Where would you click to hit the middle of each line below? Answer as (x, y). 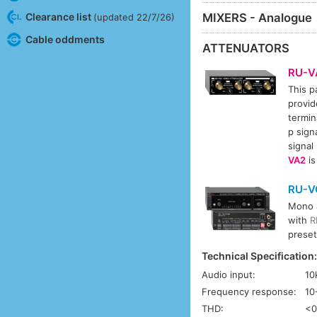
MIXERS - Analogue (258, 17)
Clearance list (59, 16)
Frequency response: (249, 292)
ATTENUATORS (246, 48)
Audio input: (229, 275)
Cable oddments (65, 39)
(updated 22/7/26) (134, 17)
